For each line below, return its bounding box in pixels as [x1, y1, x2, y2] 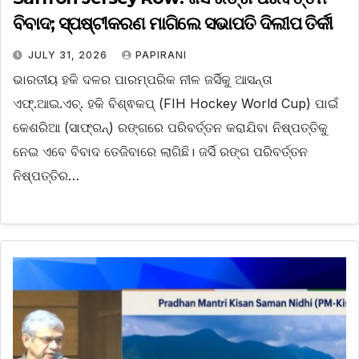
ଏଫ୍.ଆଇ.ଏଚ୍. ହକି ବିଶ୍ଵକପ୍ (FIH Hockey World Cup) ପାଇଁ [13, 95, 338, 111]
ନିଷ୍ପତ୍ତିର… [13, 167, 79, 184]
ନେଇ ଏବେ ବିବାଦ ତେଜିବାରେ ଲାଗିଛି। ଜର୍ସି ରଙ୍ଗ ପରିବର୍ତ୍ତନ [13, 143, 308, 159]
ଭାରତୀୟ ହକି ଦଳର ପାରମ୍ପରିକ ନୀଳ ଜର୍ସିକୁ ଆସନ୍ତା [13, 71, 272, 87]
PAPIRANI [135, 48, 187, 61]
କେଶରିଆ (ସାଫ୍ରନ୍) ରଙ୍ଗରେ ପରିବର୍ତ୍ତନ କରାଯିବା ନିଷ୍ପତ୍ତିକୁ [13, 119, 328, 135]
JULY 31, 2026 [28, 48, 111, 61]
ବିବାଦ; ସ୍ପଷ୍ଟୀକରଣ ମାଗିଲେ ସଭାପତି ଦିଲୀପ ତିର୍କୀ [13, 12, 333, 34]
